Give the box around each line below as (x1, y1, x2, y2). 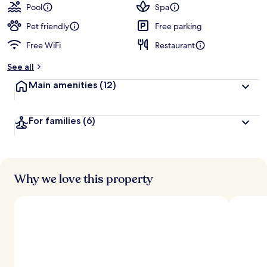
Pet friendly (26, 21, 69, 32)
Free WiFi (26, 40, 61, 51)
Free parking (155, 21, 202, 32)
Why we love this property (14, 171, 153, 187)
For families (29, 115, 80, 126)
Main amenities (29, 79, 97, 91)
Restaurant (155, 40, 195, 51)
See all (7, 61, 34, 72)
